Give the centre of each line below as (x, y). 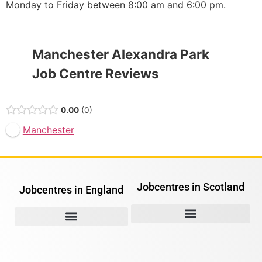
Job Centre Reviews (95, 74)
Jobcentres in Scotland (191, 187)
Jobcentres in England (71, 189)
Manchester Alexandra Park (120, 54)
